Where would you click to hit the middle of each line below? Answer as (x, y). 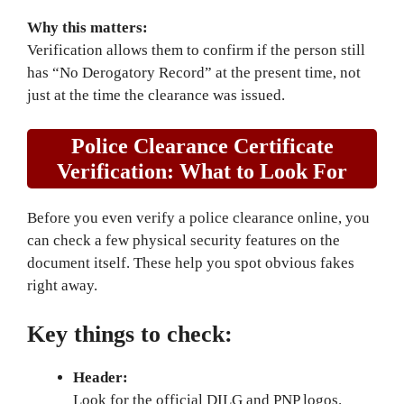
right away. (62, 285)
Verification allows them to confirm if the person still (196, 50)
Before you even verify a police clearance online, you (198, 218)
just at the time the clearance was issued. (156, 95)
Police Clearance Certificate (202, 146)
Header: (101, 377)
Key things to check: (130, 334)
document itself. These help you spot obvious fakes (191, 263)
